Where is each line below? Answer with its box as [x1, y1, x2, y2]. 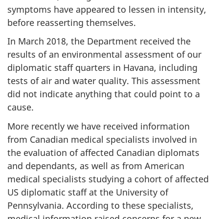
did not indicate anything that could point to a [7, 88, 200, 100]
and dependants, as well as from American [7, 159, 184, 172]
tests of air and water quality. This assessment [7, 75, 200, 87]
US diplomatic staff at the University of [7, 186, 168, 198]
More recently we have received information [7, 120, 190, 132]
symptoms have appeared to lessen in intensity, [7, 3, 206, 15]
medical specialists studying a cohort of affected [7, 173, 209, 185]
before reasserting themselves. [7, 16, 136, 28]
